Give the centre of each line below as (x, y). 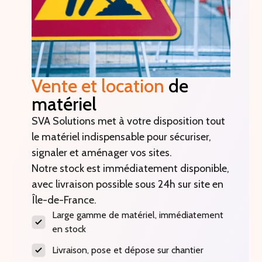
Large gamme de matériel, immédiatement (138, 215)
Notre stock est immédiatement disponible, (131, 169)
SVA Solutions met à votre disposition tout (129, 121)
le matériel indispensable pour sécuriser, (122, 137)
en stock (69, 229)
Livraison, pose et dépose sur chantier (128, 250)
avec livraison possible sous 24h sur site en (128, 185)
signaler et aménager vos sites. (102, 153)
